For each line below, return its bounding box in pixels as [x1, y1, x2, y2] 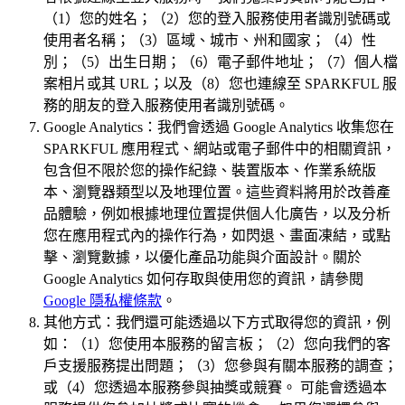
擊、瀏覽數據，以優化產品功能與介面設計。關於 [43, 250, 362, 266]
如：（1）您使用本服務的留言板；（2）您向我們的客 [43, 336, 391, 353]
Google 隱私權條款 [43, 293, 162, 309]
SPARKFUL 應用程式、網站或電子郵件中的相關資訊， [43, 141, 396, 157]
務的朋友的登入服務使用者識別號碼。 [43, 98, 289, 114]
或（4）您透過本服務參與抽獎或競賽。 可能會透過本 [43, 380, 387, 396]
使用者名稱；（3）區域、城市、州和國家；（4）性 [43, 33, 376, 49]
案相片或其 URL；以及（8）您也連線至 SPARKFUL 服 [43, 76, 397, 92]
